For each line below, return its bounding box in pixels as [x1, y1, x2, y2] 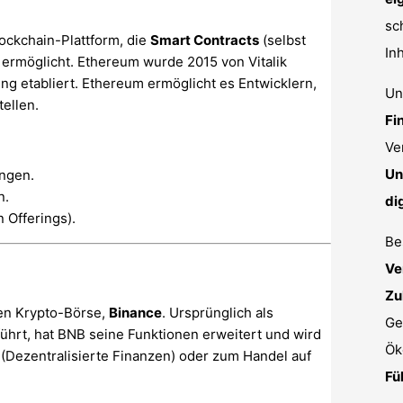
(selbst [259, 31, 306, 49]
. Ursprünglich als [162, 304, 273, 322]
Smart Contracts [150, 31, 259, 49]
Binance [109, 304, 162, 322]
